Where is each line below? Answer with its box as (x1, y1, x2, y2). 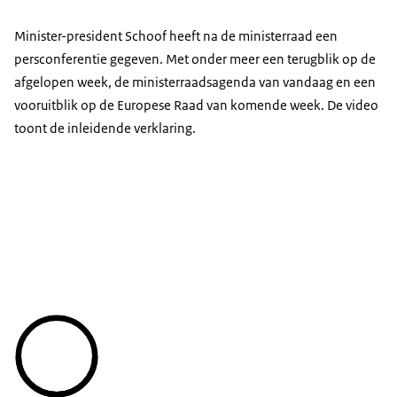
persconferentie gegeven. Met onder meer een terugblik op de (14, 51, 376, 68)
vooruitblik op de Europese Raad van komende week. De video (14, 97, 378, 114)
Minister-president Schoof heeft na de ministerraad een (14, 27, 338, 45)
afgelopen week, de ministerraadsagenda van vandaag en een (14, 74, 376, 91)
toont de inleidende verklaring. (14, 120, 196, 137)
